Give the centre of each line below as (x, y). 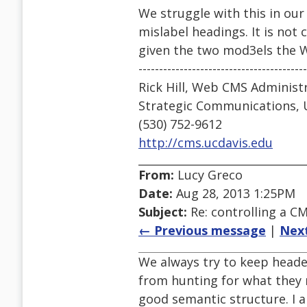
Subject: (163, 212)
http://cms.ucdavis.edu (206, 143)
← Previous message (202, 231)
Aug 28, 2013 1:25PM (234, 194)
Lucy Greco (208, 175)
